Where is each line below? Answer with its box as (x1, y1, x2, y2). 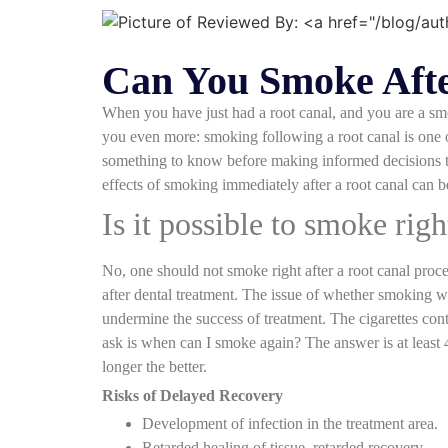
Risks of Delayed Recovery (102, 386, 283, 404)
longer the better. (102, 357, 207, 375)
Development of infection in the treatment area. (142, 415, 438, 433)
